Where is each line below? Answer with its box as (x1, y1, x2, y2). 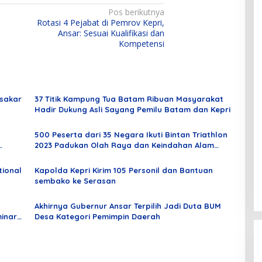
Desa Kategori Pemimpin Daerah (34, 212, 160, 222)
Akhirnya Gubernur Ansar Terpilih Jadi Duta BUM (34, 201, 221, 211)
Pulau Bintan (34, 151, 84, 161)
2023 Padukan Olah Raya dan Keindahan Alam (34, 140, 214, 150)
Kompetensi (119, 38, 165, 50)
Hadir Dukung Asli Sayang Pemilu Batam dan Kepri (34, 105, 230, 115)
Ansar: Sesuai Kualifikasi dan (58, 27, 165, 39)
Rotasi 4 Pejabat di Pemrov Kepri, (37, 17, 165, 29)
